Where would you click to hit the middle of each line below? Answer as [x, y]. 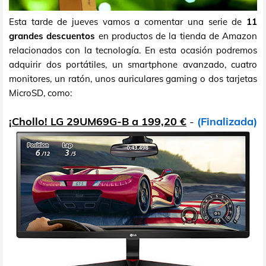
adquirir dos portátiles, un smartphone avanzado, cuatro [133, 64]
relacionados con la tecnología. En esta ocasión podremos [133, 50]
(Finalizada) [227, 121]
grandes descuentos [52, 36]
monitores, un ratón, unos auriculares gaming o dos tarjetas [133, 78]
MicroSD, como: [40, 93]
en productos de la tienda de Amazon [176, 36]
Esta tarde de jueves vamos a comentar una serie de [128, 21]
